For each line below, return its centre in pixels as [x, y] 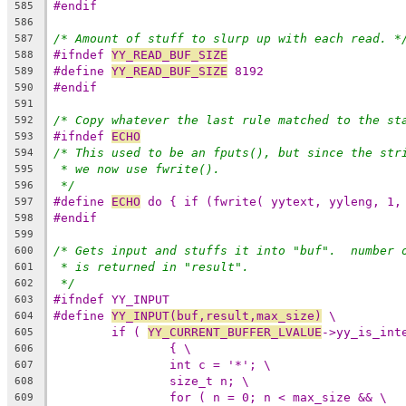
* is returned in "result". [155, 266]
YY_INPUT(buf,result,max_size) [217, 315]
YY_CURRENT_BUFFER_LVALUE [235, 332]
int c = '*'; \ [220, 364]
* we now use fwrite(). [140, 169]
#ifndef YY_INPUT [111, 299]
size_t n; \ [209, 381]
